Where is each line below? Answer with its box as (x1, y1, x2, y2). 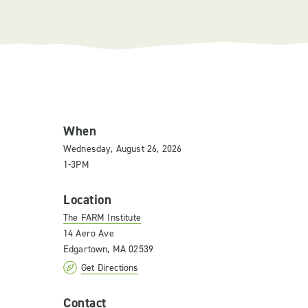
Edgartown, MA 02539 (63, 243, 154, 256)
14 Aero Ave (63, 227, 114, 240)
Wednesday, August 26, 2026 (63, 142, 182, 155)
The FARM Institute (63, 211, 141, 224)
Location (63, 191, 112, 208)
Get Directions (81, 261, 139, 274)
